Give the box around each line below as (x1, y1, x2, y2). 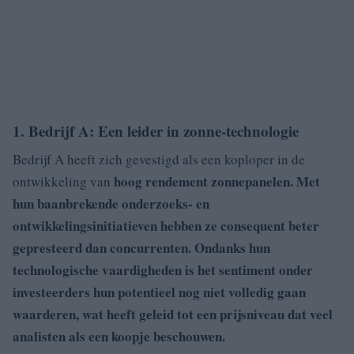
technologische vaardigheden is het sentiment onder (13, 259, 313, 280)
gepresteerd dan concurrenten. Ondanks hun (13, 237, 270, 258)
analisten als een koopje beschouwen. (13, 326, 225, 346)
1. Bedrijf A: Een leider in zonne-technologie (13, 119, 299, 141)
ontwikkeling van (13, 171, 114, 190)
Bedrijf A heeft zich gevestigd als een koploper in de (13, 149, 305, 168)
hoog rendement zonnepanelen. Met (114, 171, 320, 191)
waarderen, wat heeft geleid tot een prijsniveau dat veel (13, 303, 333, 324)
